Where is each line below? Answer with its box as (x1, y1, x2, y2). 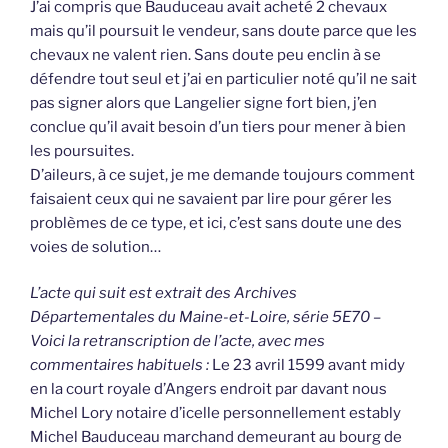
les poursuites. (30, 141, 134, 160)
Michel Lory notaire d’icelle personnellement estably (30, 404, 401, 423)
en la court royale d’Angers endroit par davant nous (30, 380, 387, 399)
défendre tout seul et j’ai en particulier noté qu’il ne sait (30, 69, 417, 88)
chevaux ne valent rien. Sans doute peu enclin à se (30, 45, 381, 64)
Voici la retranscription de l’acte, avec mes (30, 332, 325, 351)
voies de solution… (30, 237, 161, 256)
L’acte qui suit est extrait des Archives (30, 284, 297, 303)
